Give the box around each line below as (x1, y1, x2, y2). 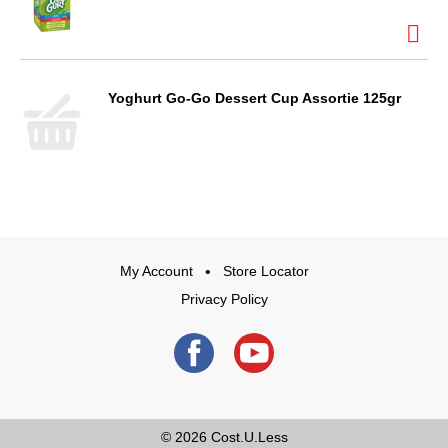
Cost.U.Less (210, 429, 288, 445)
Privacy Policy (180, 291, 268, 307)
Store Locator (223, 263, 309, 279)
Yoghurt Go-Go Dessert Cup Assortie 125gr (108, 90, 401, 106)
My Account (120, 263, 193, 279)
